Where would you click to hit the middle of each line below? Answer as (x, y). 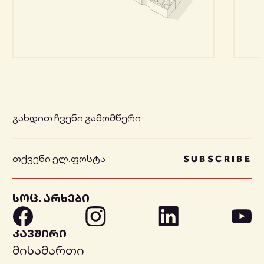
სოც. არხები (51, 198)
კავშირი (39, 234)
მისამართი (48, 250)
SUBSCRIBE (217, 159)
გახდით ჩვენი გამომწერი (77, 118)
